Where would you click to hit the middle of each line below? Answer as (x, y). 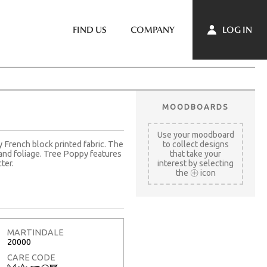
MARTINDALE (35, 233)
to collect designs (195, 144)
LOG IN (236, 30)
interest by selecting (195, 163)
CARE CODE (31, 257)
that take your (195, 154)
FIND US (90, 30)
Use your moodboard (195, 135)
